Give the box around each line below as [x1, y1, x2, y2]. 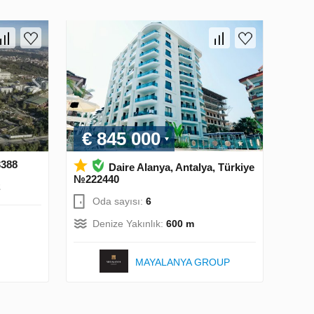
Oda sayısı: [93, 195, 146, 207]
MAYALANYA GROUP [135, 256, 231, 268]
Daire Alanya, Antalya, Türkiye [109, 161, 254, 173]
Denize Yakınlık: [93, 217, 166, 229]
